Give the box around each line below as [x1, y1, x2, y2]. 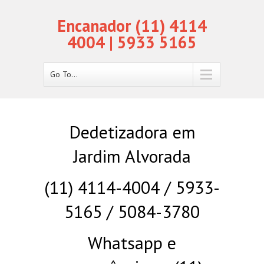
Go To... [50, 69, 78, 80]
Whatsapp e [88, 231, 176, 254]
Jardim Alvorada [73, 144, 191, 167]
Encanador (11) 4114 [57, 15, 207, 37]
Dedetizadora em [68, 120, 196, 143]
